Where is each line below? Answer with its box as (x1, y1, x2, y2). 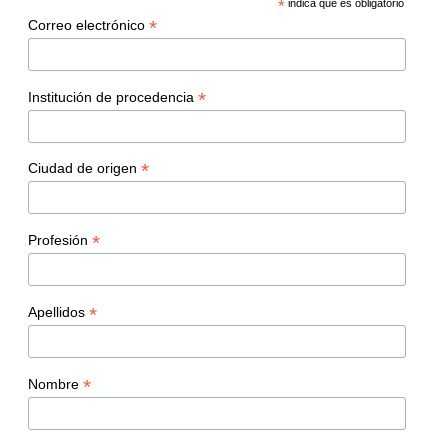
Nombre (28, 375, 83, 392)
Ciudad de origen (28, 160, 141, 177)
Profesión (28, 232, 92, 249)
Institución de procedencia (28, 88, 198, 105)
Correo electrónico (28, 16, 149, 33)
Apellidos (28, 303, 89, 320)
